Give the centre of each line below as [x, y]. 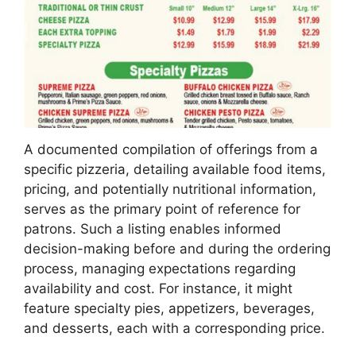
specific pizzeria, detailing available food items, [175, 169]
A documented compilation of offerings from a [171, 149]
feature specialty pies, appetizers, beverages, [169, 308]
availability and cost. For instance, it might [158, 288]
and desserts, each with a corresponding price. [174, 328]
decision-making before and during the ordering [177, 248]
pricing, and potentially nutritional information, [170, 189]
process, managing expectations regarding [160, 268]
